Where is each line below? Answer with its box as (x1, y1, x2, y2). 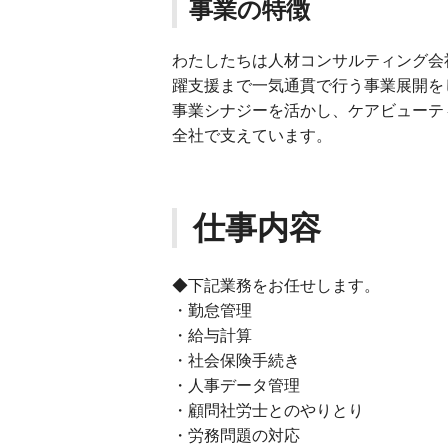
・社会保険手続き (172, 352, 300, 369)
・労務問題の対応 (172, 427, 300, 444)
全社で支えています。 (172, 127, 332, 144)
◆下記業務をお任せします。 (172, 277, 380, 294)
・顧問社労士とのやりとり (172, 402, 364, 419)
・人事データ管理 (172, 377, 300, 394)
